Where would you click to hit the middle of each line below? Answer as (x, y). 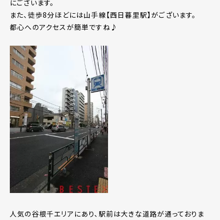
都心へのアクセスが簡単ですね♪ (64, 27)
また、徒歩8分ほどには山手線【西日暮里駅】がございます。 (103, 14)
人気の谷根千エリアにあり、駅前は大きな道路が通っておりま (107, 213)
